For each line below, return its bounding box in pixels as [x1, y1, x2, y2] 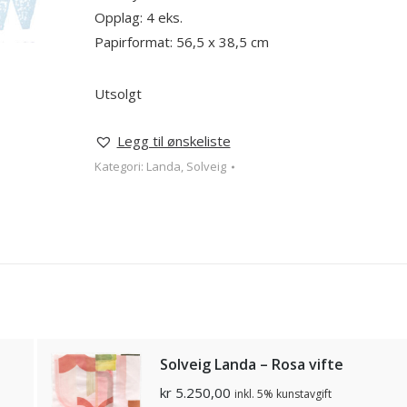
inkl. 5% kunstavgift [233, 386, 332, 402]
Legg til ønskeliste [116, 132, 231, 150]
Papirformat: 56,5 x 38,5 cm [94, 33, 269, 51]
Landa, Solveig [145, 158, 226, 174]
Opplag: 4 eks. [94, 8, 183, 26]
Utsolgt [94, 84, 142, 103]
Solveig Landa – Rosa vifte [159, 354, 343, 374]
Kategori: [94, 158, 146, 174]
